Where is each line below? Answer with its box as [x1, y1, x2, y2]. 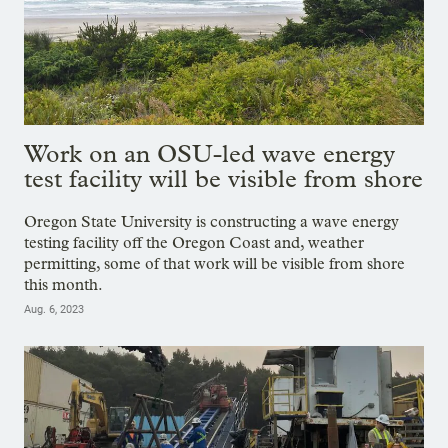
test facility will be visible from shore [24, 163, 423, 193]
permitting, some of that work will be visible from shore [24, 254, 405, 274]
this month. [24, 275, 103, 295]
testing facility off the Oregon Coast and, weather [24, 233, 364, 253]
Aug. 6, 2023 [24, 303, 84, 317]
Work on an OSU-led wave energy [24, 138, 395, 168]
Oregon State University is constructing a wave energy [24, 212, 399, 232]
